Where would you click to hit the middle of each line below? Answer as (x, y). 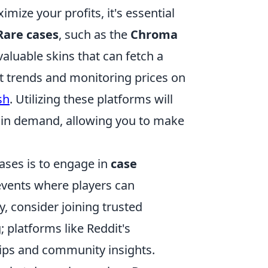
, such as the (95, 34)
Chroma (154, 34)
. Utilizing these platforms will (91, 99)
